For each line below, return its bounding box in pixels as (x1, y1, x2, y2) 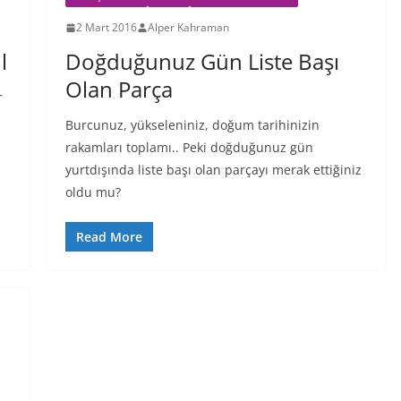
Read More (75, 228, 142, 245)
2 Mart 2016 (75, 20, 137, 35)
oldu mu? (64, 183, 121, 200)
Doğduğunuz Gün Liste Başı (64, 47, 339, 76)
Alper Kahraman (147, 20, 229, 35)
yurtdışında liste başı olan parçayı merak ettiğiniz (64, 161, 362, 178)
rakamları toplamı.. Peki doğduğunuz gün (64, 139, 313, 156)
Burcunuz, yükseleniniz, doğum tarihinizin (64, 116, 320, 133)
